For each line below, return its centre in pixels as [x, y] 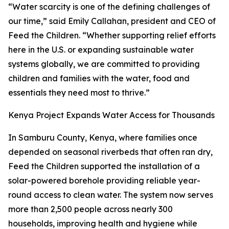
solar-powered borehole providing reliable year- [104, 180]
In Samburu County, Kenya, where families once [103, 138]
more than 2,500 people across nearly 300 [90, 209]
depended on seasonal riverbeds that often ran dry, [110, 152]
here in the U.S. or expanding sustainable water [101, 50]
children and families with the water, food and [99, 78]
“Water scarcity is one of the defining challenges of [109, 7]
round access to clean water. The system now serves [111, 195]
